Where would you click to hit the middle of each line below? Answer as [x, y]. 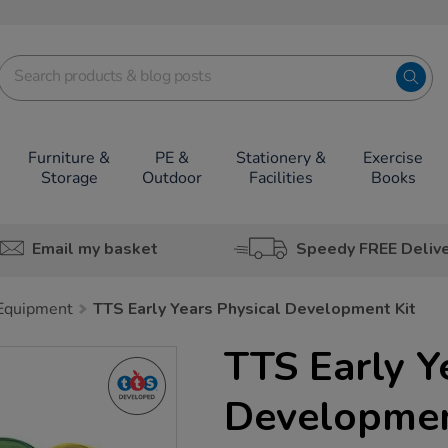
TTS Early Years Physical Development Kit [254, 309]
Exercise [393, 158]
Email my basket [94, 248]
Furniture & [69, 158]
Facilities [280, 178]
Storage [69, 178]
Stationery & [280, 158]
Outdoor [172, 178]
